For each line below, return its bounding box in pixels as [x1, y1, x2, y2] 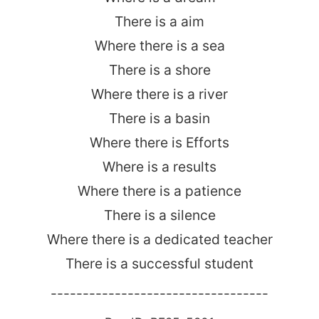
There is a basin [109, 110, 210, 127]
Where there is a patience [78, 182, 241, 199]
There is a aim [115, 13, 204, 30]
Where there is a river [91, 85, 228, 103]
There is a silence [103, 206, 216, 224]
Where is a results [103, 158, 216, 175]
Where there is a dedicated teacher [46, 231, 273, 248]
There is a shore [108, 61, 211, 78]
